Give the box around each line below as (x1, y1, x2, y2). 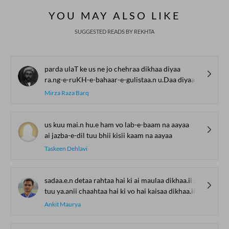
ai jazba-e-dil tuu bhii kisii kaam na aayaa (44, 131, 172, 140)
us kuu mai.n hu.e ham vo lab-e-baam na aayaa (44, 120, 189, 129)
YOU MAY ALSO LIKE (48, 9, 181, 21)
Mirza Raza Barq (44, 89, 89, 97)
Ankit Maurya (44, 200, 81, 208)
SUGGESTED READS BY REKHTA (75, 28, 154, 35)
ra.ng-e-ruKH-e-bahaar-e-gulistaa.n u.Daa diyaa (44, 75, 195, 84)
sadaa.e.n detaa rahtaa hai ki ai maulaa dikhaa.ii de (44, 176, 194, 185)
